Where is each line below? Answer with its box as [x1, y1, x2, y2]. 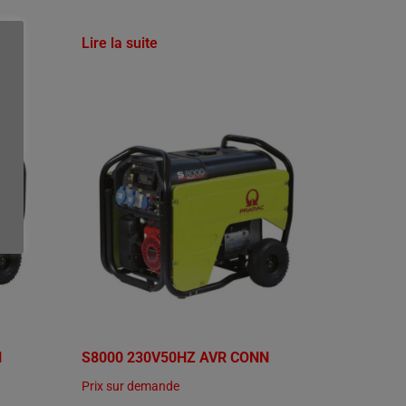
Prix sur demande [82, 379, 180, 394]
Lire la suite [82, 34, 159, 53]
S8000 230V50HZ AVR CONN [82, 349, 270, 367]
